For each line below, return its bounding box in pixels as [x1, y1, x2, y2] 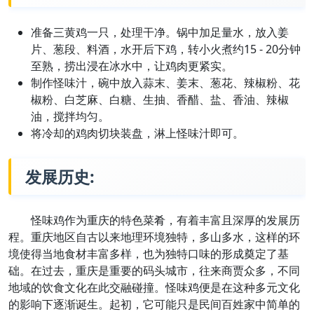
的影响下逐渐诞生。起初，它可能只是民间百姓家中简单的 [8, 296, 300, 313]
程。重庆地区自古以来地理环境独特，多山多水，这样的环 [8, 229, 300, 245]
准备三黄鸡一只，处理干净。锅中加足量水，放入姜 [31, 25, 289, 41]
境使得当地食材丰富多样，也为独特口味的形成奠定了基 [8, 246, 289, 262]
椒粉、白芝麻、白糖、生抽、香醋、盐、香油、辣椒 [31, 92, 289, 108]
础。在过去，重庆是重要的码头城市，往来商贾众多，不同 [8, 263, 300, 279]
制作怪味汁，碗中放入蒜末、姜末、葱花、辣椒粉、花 [31, 75, 300, 91]
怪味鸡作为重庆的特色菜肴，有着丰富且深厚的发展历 [31, 212, 300, 228]
